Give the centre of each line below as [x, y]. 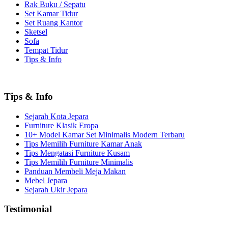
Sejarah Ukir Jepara [56, 189]
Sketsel [36, 32]
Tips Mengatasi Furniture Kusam [77, 153]
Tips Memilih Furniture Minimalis [79, 162]
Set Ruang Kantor [53, 23]
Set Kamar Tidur [51, 14]
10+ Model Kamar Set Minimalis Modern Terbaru [105, 134]
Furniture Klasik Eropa [61, 125]
